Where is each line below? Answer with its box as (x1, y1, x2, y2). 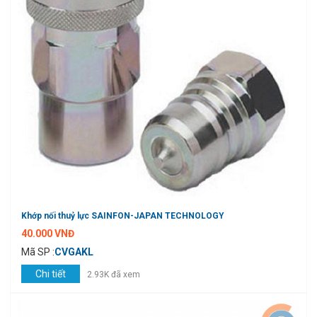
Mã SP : (21, 246, 54, 258)
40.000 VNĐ (21, 228, 74, 240)
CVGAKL (54, 246, 93, 258)
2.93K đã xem (87, 270, 140, 280)
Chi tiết (35, 268, 66, 280)
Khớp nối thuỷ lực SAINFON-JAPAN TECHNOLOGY (21, 211, 224, 221)
